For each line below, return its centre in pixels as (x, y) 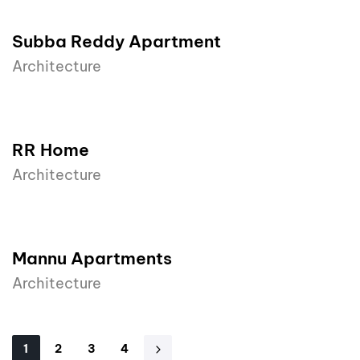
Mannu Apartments (92, 259)
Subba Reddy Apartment (117, 42)
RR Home (51, 150)
